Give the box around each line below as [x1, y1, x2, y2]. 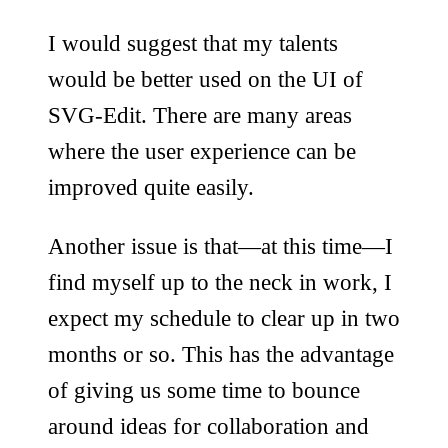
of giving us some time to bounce [48, 377, 360, 404]
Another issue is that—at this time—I [48, 233, 393, 260]
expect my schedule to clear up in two [48, 305, 400, 332]
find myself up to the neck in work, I [48, 269, 392, 296]
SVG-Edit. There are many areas [48, 102, 352, 129]
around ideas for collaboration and [48, 413, 369, 440]
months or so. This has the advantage [48, 341, 394, 368]
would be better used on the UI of [48, 66, 363, 93]
